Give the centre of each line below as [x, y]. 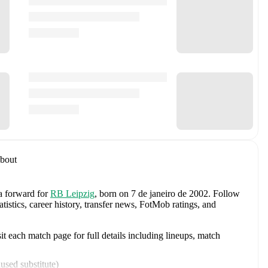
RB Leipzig [72, 193]
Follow [225, 193]
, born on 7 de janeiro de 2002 [151, 193]
